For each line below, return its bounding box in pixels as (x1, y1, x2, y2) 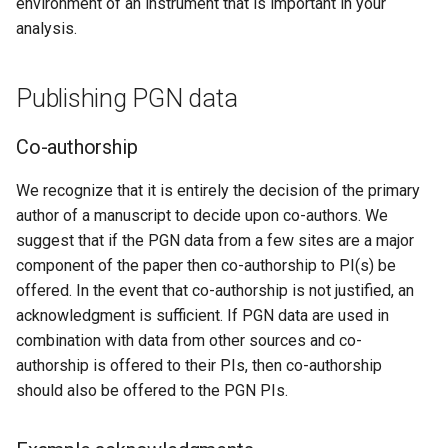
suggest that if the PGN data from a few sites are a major (16, 231, 414, 250)
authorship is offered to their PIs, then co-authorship (16, 356, 382, 375)
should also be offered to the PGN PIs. (16, 381, 288, 400)
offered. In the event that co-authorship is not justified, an (16, 281, 414, 300)
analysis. (16, 19, 77, 38)
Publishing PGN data (16, 84, 238, 113)
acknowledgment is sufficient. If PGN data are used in (16, 306, 389, 325)
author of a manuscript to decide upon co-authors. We (16, 206, 388, 225)
